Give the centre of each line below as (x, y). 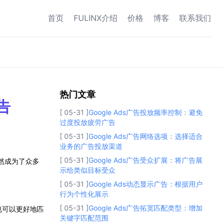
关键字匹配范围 (84, 218)
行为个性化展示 (84, 194)
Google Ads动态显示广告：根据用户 (146, 184)
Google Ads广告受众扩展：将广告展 (146, 160)
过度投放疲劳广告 (88, 122)
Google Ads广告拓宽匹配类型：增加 (146, 208)
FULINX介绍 (96, 18)
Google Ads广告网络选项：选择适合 (146, 136)
